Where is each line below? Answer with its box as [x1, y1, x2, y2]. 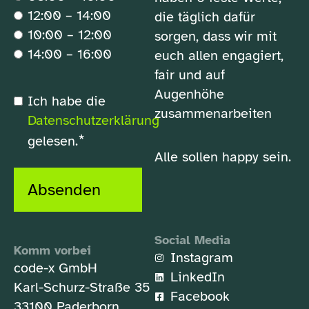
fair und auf [154, 66, 225, 83]
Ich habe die [28, 92, 106, 110]
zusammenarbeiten [154, 105, 272, 122]
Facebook [170, 288, 230, 305]
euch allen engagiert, [154, 47, 283, 64]
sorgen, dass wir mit [154, 28, 277, 45]
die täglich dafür [154, 8, 255, 26]
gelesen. [28, 132, 78, 150]
